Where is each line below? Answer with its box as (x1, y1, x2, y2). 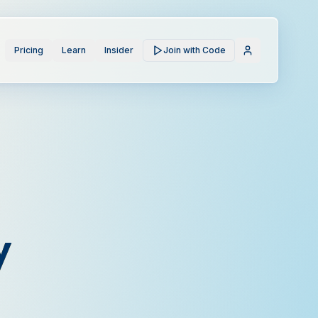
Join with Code (163, 44, 226, 55)
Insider (104, 44, 133, 55)
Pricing (14, 44, 43, 55)
